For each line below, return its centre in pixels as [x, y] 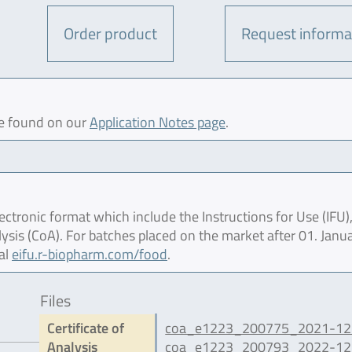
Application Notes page [158, 122]
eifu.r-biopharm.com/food [90, 254]
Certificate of [86, 328]
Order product [111, 33]
